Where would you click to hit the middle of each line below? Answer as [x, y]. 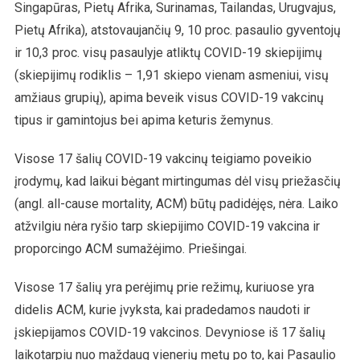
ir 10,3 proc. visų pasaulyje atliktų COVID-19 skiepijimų [168, 52]
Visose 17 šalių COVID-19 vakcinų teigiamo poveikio [163, 158]
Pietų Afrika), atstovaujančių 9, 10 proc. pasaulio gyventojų [177, 30]
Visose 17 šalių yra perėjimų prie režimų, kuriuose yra [164, 287]
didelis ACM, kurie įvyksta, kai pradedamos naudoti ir [162, 309]
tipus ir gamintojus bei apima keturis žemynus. [143, 120]
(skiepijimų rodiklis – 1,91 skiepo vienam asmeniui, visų [171, 75]
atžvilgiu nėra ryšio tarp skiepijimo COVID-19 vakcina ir [167, 226]
